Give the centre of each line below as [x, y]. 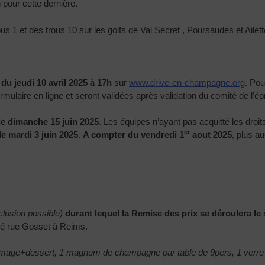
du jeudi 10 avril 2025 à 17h [57, 82]
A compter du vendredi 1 [134, 134]
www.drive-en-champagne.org [187, 82]
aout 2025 [211, 134]
